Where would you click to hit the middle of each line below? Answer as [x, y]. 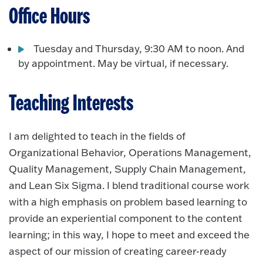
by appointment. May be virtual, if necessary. [124, 63]
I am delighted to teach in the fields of [97, 136]
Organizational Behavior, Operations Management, [130, 152]
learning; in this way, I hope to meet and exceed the [129, 234]
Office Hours [49, 17]
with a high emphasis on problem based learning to [128, 201]
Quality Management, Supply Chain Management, [127, 168]
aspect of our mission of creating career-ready [118, 251]
